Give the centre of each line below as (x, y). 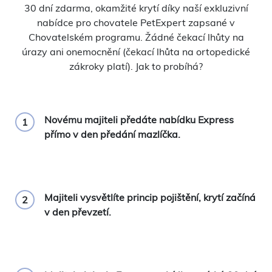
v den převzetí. (78, 212)
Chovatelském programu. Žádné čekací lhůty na (136, 37)
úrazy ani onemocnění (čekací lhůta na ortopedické (136, 51)
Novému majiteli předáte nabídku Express (139, 119)
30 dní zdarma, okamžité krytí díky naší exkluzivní (136, 8)
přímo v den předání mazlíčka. (112, 134)
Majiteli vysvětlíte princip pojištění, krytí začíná (150, 197)
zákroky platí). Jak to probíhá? (136, 66)
